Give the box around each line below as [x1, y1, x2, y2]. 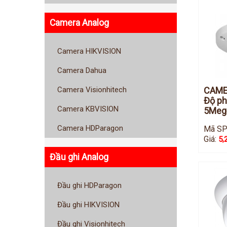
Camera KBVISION [57, 104, 119, 114]
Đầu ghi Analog [50, 152, 108, 162]
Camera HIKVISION [57, 47, 121, 56]
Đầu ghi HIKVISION [57, 200, 120, 210]
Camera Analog [50, 17, 109, 28]
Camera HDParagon [57, 124, 123, 133]
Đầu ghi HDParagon [57, 181, 122, 191]
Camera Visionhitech [57, 85, 127, 95]
